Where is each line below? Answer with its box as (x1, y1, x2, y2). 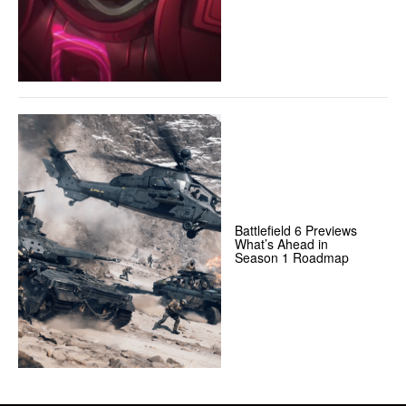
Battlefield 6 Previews (235, 220, 358, 239)
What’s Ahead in (235, 234, 329, 253)
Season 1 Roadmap (235, 247, 350, 266)
